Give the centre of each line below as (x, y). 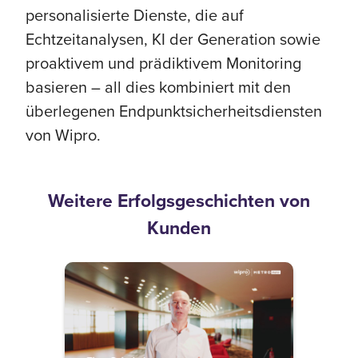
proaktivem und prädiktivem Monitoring (163, 63)
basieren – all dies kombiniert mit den (158, 87)
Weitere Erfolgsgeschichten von (179, 201)
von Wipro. (63, 135)
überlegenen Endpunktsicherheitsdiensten (174, 111)
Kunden (179, 228)
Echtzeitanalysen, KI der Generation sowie (173, 39)
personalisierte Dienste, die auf (135, 15)
